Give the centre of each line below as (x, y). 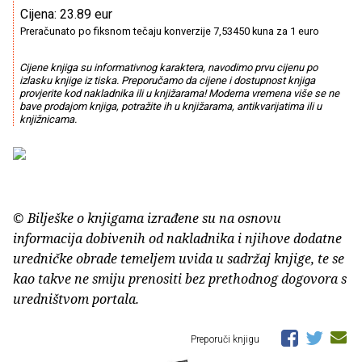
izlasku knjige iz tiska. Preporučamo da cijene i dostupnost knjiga (167, 81)
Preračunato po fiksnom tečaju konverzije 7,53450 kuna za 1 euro (170, 31)
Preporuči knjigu (226, 340)
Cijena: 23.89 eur (66, 14)
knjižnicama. (48, 120)
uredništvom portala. (76, 299)
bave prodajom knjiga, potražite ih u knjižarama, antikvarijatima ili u (170, 107)
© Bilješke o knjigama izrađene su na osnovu (147, 219)
